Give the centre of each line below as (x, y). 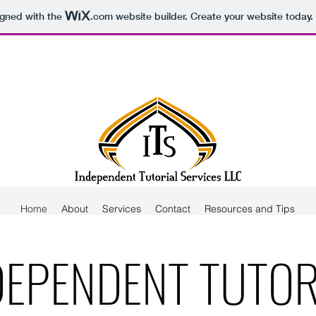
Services (122, 209)
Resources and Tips (250, 209)
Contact (173, 209)
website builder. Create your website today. (213, 17)
